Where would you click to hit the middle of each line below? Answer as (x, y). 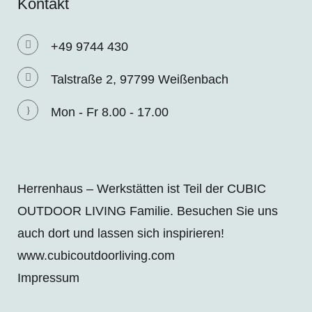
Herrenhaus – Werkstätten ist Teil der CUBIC (142, 189)
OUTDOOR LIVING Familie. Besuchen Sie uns (148, 211)
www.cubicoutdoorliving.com (96, 256)
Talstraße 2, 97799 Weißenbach (140, 80)
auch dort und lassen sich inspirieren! (121, 234)
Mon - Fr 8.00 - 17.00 (110, 112)
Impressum (48, 278)
